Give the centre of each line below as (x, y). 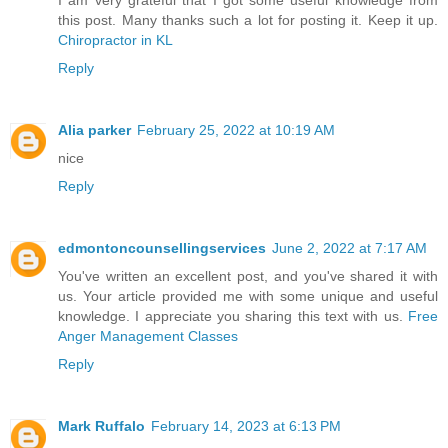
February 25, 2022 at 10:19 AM (236, 130)
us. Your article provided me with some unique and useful (248, 296)
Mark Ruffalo (101, 426)
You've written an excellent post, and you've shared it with (248, 276)
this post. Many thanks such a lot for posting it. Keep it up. (248, 20)
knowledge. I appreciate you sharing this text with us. (233, 316)
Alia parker (94, 130)
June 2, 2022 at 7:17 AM (349, 248)
